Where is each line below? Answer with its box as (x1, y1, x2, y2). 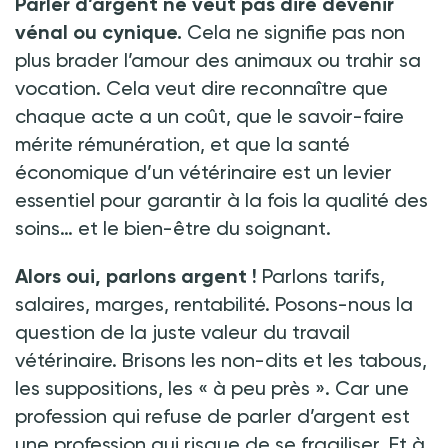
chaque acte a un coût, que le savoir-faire (15, 103, 404, 128)
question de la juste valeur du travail (15, 319, 350, 344)
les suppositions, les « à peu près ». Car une (15, 375, 409, 400)
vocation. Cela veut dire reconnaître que (15, 75, 388, 100)
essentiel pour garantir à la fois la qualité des (15, 187, 428, 212)
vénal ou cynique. (15, 19, 182, 44)
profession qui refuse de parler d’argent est (15, 403, 410, 428)
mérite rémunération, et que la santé (15, 131, 350, 156)
